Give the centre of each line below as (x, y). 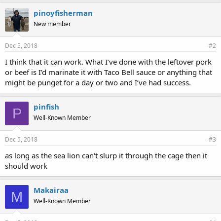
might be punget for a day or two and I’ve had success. (98, 82)
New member (52, 24)
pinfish (46, 107)
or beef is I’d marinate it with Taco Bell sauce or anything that (109, 72)
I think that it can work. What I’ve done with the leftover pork (108, 62)
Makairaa (51, 190)
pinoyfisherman (63, 13)
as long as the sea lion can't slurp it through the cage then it (106, 155)
